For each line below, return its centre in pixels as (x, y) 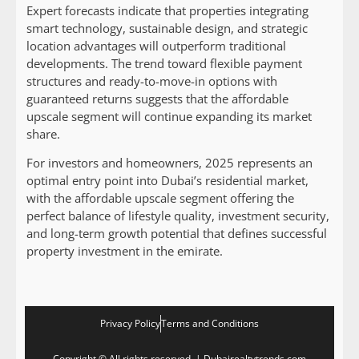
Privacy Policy (130, 324)
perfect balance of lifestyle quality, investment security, (178, 216)
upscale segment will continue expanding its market (169, 117)
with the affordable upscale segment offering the (160, 198)
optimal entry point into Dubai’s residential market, (167, 181)
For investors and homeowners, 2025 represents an (169, 163)
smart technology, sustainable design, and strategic (167, 28)
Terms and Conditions (210, 324)
